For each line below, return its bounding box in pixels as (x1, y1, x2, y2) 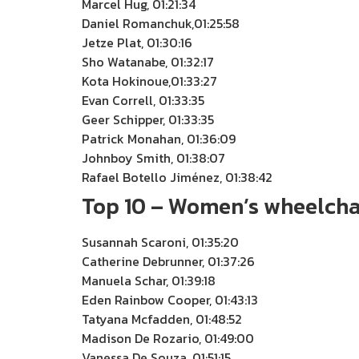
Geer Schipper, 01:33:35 (82, 110, 214, 129)
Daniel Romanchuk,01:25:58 (82, 14, 240, 33)
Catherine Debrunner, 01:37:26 (82, 252, 255, 271)
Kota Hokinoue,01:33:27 (82, 71, 217, 91)
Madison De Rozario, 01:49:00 (82, 329, 254, 348)
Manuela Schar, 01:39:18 (82, 271, 216, 290)
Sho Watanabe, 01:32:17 (82, 52, 214, 71)
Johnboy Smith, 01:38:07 (82, 148, 225, 167)
